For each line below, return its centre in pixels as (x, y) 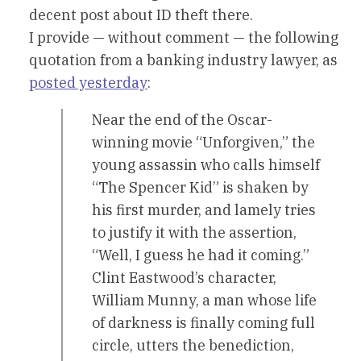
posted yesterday (88, 83)
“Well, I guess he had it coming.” (201, 255)
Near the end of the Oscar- (182, 120)
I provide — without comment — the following (184, 38)
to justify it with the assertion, (194, 233)
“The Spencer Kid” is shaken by (200, 188)
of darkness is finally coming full (203, 323)
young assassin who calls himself (206, 165)
